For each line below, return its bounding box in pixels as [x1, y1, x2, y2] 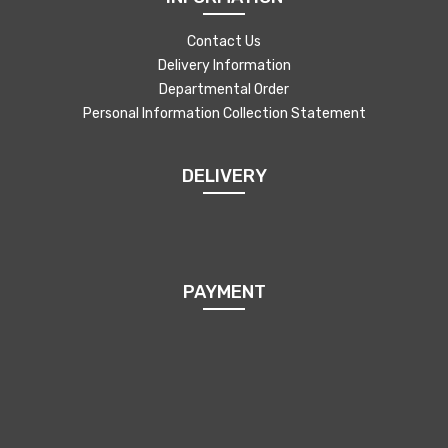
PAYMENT [182, 281, 266, 304]
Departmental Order [159, 81, 289, 99]
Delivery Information [157, 57, 291, 75]
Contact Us [187, 33, 261, 51]
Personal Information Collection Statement [82, 105, 366, 123]
